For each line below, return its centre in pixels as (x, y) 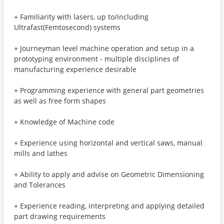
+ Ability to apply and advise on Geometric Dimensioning (109, 174)
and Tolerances (40, 185)
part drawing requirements (60, 216)
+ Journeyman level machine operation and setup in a (104, 48)
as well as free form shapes (60, 101)
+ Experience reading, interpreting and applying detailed (109, 206)
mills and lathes (41, 153)
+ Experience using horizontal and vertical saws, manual (108, 143)
